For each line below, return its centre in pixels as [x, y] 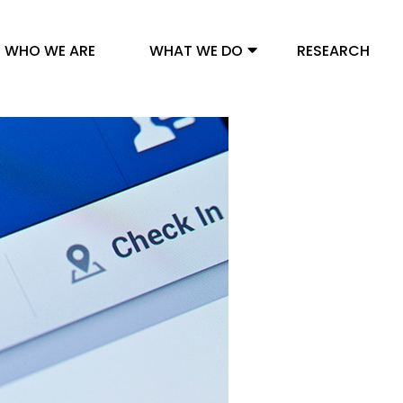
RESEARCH [333, 51]
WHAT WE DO [196, 51]
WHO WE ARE [49, 51]
